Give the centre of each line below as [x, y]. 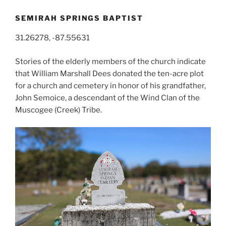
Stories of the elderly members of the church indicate [110, 61]
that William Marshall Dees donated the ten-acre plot [109, 73]
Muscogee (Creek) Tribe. [59, 110]
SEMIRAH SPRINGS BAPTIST [79, 18]
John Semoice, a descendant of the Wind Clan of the [107, 98]
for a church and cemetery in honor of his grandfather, [110, 86]
